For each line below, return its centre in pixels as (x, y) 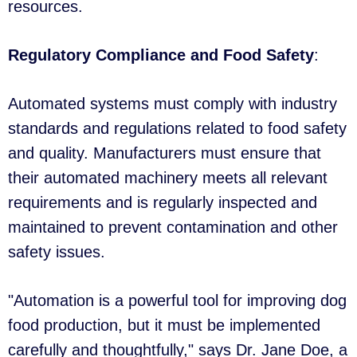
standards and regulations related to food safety (177, 129)
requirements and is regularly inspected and (163, 203)
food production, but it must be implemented (164, 326)
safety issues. (57, 252)
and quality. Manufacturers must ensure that (165, 153)
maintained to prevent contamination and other (173, 228)
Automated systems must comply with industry (173, 104)
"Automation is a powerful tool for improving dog (177, 301)
